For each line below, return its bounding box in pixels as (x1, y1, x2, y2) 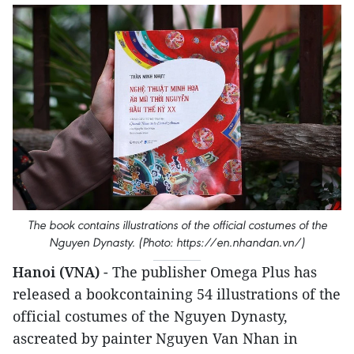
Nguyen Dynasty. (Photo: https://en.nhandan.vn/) (49, 235, 305, 250)
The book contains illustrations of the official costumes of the (27, 217, 327, 232)
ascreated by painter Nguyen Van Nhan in (13, 329, 298, 348)
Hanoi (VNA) (13, 262, 104, 281)
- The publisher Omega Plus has (104, 262, 317, 281)
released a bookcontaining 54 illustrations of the (13, 284, 341, 303)
